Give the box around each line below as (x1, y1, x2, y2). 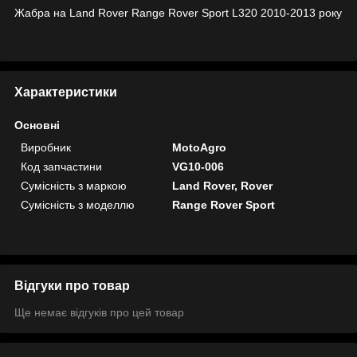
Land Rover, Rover (172, 178, 273, 192)
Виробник (21, 140, 71, 154)
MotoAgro (172, 140, 227, 154)
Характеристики (14, 84, 117, 99)
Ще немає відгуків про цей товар (14, 305, 184, 319)
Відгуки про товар (14, 278, 130, 292)
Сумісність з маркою (21, 178, 127, 192)
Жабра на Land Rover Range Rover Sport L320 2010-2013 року (14, 6, 342, 19)
